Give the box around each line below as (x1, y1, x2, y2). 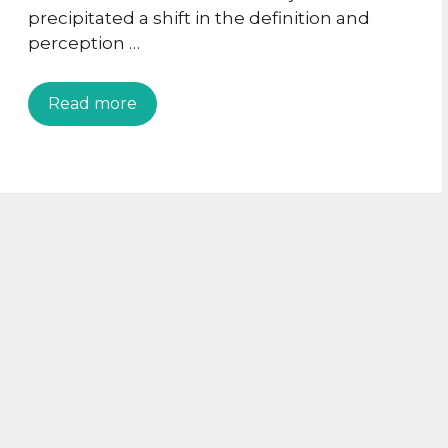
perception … (28, 33, 140, 54)
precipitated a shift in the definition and (28, 8, 370, 29)
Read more (48, 93, 137, 113)
